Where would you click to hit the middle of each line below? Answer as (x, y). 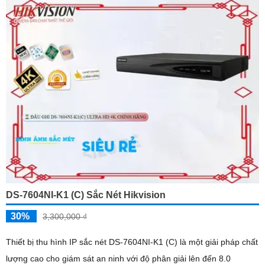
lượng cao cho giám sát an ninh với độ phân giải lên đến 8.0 (118, 259)
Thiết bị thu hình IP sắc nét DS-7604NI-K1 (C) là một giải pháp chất (132, 242)
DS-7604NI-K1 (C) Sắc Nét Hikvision (86, 195)
